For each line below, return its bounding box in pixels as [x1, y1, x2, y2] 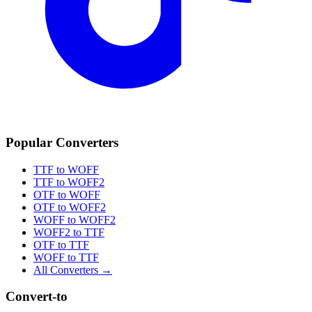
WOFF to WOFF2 [33, 213, 116, 226]
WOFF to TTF [33, 251, 99, 263]
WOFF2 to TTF [33, 226, 104, 238]
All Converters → [33, 263, 112, 276]
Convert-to [6, 289, 68, 304]
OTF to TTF [33, 238, 89, 251]
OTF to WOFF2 [33, 201, 106, 213]
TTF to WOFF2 [33, 175, 104, 188]
